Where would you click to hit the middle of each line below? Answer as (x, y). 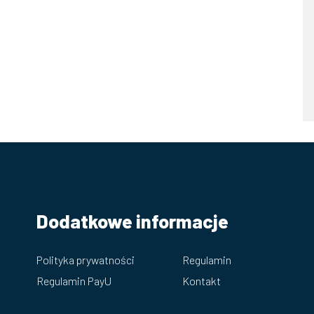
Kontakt (201, 280)
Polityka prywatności (86, 259)
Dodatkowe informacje (132, 220)
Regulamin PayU (74, 280)
